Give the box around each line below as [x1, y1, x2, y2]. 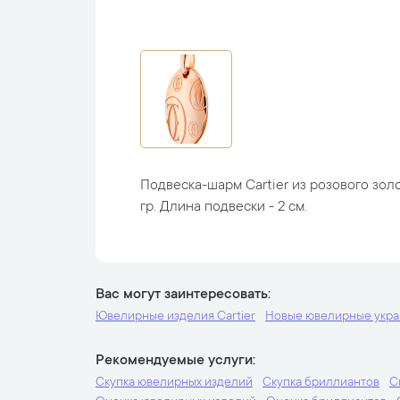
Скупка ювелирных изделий [96, 376, 253, 390]
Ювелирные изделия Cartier [96, 310, 255, 324]
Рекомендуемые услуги [96, 353, 253, 369]
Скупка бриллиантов [262, 376, 379, 390]
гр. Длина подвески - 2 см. [140, 199, 307, 215]
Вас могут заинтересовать [96, 287, 268, 303]
